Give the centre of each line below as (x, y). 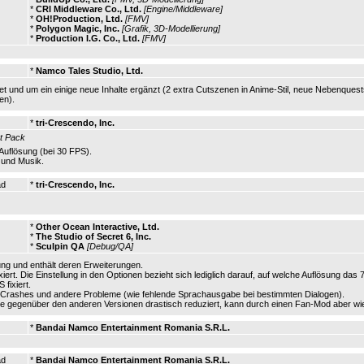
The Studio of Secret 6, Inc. (93, 236)
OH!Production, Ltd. (79, 19)
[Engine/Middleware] (183, 9)
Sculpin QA (60, 246)
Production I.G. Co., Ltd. (88, 38)
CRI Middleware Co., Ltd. (89, 9)
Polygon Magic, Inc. (78, 28)
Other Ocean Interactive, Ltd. (97, 227)
